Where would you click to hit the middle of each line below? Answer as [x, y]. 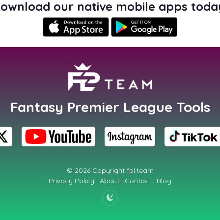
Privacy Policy [71, 180]
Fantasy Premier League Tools [110, 107]
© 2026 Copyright [96, 170]
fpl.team [140, 170]
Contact [138, 180]
